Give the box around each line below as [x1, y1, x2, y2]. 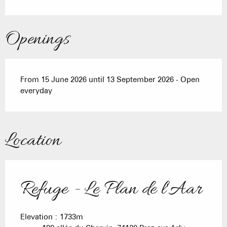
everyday [20, 86, 52, 96]
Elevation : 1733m [20, 212, 83, 222]
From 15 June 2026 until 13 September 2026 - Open [20, 75, 200, 85]
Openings [5, 27, 69, 53]
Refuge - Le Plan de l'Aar [20, 177, 202, 203]
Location [5, 128, 61, 154]
